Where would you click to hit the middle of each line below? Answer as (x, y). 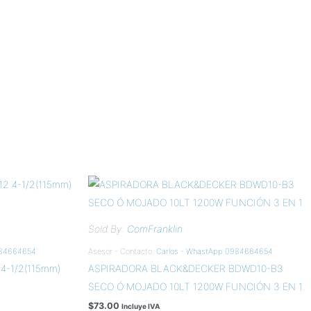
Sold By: (108, 228)
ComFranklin (155, 228)
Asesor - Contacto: (122, 251)
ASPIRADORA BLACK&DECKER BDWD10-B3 (186, 268)
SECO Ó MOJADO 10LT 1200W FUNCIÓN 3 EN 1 (195, 286)
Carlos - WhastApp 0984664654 (215, 251)
